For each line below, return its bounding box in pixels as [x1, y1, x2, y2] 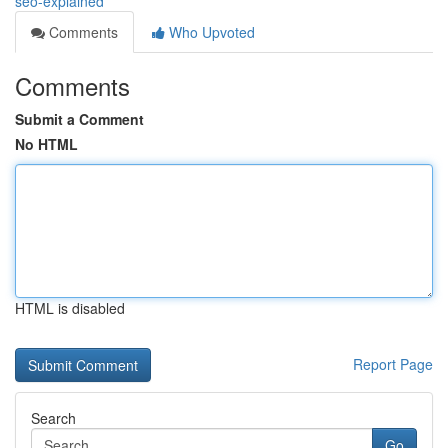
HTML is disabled [15, 298, 125, 318]
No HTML [15, 134, 78, 154]
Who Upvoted [165, 22, 255, 42]
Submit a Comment [15, 109, 144, 129]
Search [31, 408, 76, 428]
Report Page [353, 354, 433, 374]
